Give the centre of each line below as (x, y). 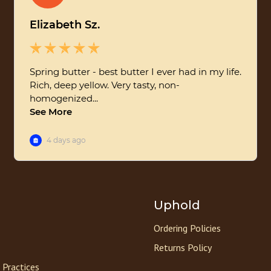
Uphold (177, 205)
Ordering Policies (187, 228)
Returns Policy (183, 248)
